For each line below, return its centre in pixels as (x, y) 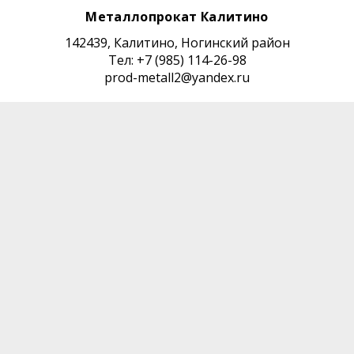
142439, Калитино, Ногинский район (177, 42)
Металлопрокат (143, 16)
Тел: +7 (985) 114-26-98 (177, 60)
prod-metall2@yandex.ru (177, 77)
